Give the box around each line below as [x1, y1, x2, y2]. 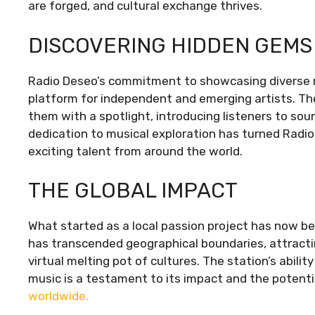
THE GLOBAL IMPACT [28, 178, 238, 203]
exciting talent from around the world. [28, 143, 243, 158]
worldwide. [28, 289, 89, 303]
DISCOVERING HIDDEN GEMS [28, 32, 312, 58]
